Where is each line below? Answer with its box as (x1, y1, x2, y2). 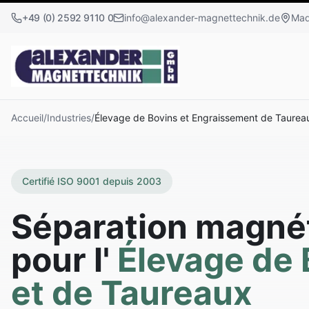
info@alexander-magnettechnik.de (124, 12, 281, 23)
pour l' (11, 239, 110, 280)
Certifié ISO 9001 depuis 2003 (22, 175, 161, 187)
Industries (47, 112, 91, 123)
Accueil (11, 112, 43, 123)
